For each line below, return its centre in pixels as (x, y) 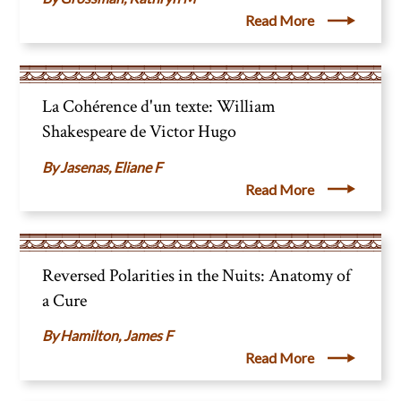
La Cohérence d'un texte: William (159, 107)
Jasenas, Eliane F (111, 166)
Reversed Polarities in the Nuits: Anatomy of (197, 275)
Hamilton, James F (117, 336)
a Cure (65, 300)
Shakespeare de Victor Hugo (140, 132)
